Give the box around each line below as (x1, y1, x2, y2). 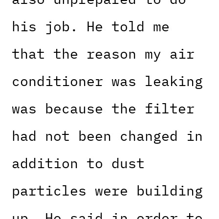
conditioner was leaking (12, 72, 203, 90)
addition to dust (12, 154, 145, 173)
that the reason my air (12, 44, 195, 63)
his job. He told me (12, 17, 170, 36)
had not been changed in (12, 127, 203, 145)
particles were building (12, 181, 203, 200)
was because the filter (12, 99, 195, 118)
